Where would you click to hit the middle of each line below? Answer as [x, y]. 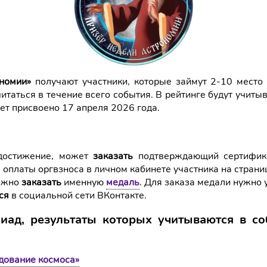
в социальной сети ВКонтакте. [78, 195]
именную [85, 182]
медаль [123, 182]
